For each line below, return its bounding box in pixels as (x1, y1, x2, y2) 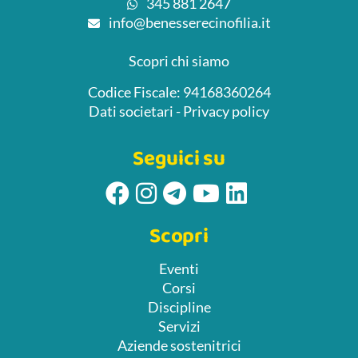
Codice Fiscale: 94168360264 (87, 83, 271, 101)
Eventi (159, 260, 199, 278)
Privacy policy (183, 102, 269, 121)
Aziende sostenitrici (117, 336, 241, 355)
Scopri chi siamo (129, 52, 229, 70)
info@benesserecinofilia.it (105, 14, 271, 32)
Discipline (147, 298, 211, 316)
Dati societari (89, 102, 173, 121)
